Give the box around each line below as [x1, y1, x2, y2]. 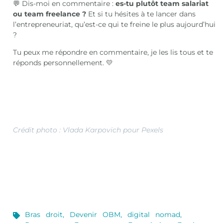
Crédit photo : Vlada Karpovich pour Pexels [13, 125, 164, 135]
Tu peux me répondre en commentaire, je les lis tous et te [13, 47, 214, 57]
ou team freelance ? [13, 9, 89, 18]
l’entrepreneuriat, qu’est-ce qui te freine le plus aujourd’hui [13, 19, 216, 29]
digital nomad [127, 210, 181, 220]
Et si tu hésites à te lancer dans [88, 9, 196, 18]
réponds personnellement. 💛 [13, 58, 113, 67]
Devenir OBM [70, 210, 121, 220]
